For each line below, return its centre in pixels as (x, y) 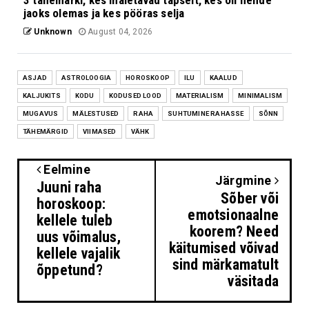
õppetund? (70, 270)
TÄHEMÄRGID (46, 131)
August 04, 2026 (119, 31)
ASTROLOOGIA (87, 77)
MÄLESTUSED (96, 113)
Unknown (52, 31)
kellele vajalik (78, 253)
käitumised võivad (223, 248)
